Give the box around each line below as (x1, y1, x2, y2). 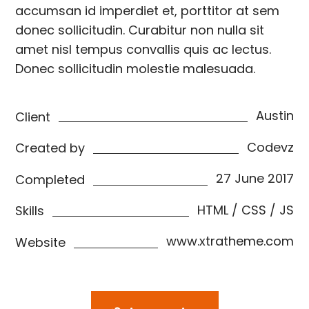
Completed (15, 170, 86, 188)
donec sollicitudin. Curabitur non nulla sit (15, 21, 265, 39)
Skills (15, 202, 45, 220)
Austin (255, 107, 294, 124)
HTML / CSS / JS (197, 201, 294, 219)
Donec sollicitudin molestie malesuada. (15, 60, 256, 77)
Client (15, 108, 51, 126)
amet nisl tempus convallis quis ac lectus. (15, 41, 272, 58)
